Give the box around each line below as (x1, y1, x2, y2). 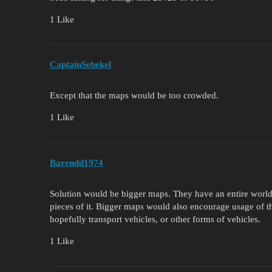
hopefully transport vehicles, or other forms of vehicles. (50, 214, 260, 224)
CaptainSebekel (50, 59, 111, 70)
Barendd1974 (50, 157, 103, 168)
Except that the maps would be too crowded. (50, 90, 219, 101)
